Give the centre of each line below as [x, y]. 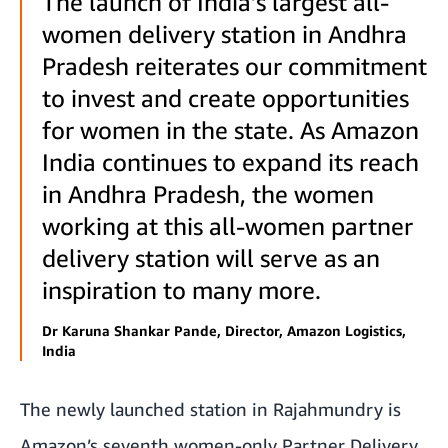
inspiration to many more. [181, 289]
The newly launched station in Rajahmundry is [210, 408]
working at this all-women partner [227, 225]
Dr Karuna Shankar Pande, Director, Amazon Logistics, [224, 330]
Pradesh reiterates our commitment [234, 65]
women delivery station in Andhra [224, 33]
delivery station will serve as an [211, 257]
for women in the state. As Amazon [230, 129]
